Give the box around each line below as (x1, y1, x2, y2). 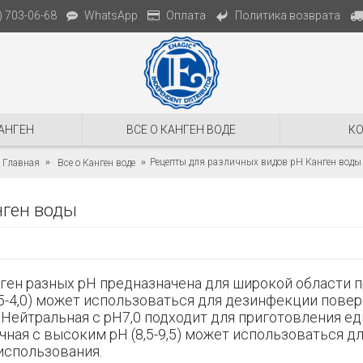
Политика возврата (235, 8, 340, 22)
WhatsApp (84, 9, 138, 22)
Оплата (166, 9, 206, 22)
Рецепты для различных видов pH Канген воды (149, 156, 361, 168)
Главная (2, 156, 40, 169)
